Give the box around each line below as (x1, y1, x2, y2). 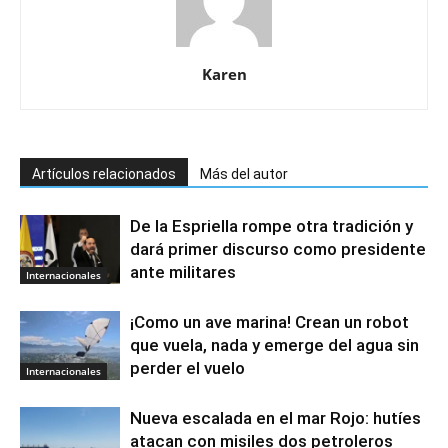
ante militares (130, 261, 236, 282)
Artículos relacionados (32, 165, 176, 182)
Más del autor (200, 165, 288, 182)
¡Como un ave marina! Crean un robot (130, 311, 409, 332)
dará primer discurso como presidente (130, 238, 426, 259)
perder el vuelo (130, 357, 245, 378)
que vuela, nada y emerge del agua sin (130, 334, 419, 355)
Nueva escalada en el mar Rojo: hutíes (130, 407, 421, 428)
